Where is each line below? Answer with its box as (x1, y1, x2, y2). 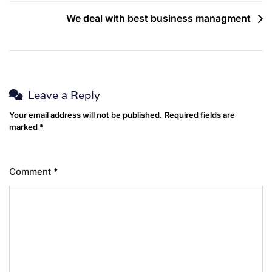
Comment (9, 166, 53, 178)
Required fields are (165, 110, 235, 120)
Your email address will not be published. (9, 110, 162, 120)
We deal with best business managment (66, 12, 251, 25)
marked (9, 122, 39, 132)
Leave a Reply (28, 88, 100, 103)
